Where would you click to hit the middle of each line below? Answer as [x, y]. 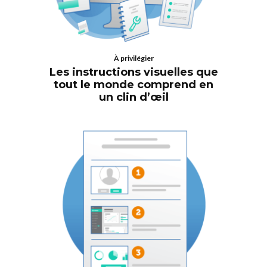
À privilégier [133, 58]
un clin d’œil [133, 97]
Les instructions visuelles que [133, 72]
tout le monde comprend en [133, 84]
